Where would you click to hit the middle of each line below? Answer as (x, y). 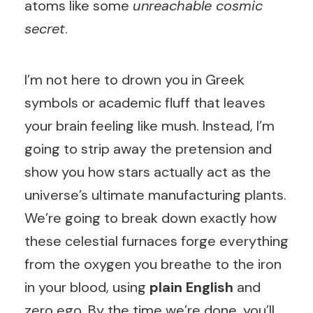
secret (45, 29)
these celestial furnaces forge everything (156, 241)
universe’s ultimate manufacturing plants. (155, 195)
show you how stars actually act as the (148, 172)
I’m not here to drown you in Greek (134, 80)
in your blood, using (87, 287)
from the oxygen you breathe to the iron (153, 264)
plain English (191, 287)
